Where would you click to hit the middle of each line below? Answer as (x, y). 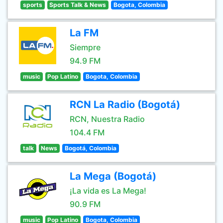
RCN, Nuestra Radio (107, 119)
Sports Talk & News (78, 5)
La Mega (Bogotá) (113, 176)
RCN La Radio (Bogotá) (125, 105)
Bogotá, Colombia (90, 148)
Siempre (85, 47)
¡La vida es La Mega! (108, 191)
